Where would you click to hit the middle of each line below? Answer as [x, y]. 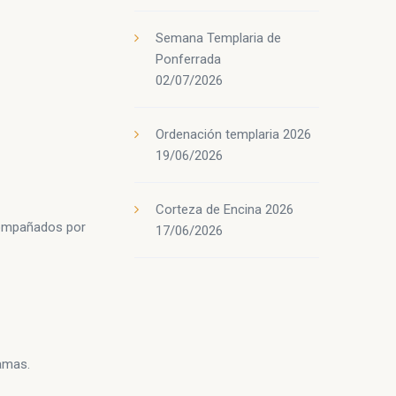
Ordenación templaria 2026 [233, 134]
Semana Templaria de [218, 38]
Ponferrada [188, 59]
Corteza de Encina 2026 [225, 209]
